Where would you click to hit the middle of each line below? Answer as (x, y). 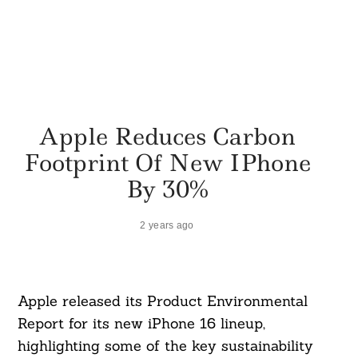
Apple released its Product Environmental (162, 301)
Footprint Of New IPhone (167, 162)
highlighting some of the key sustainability (165, 346)
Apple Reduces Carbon (167, 136)
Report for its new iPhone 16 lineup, (141, 324)
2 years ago (167, 225)
